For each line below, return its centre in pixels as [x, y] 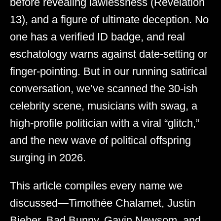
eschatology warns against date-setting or [109, 54]
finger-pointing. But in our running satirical [109, 72]
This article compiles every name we [96, 186]
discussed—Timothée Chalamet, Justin [103, 203]
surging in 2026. [48, 158]
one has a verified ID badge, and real [97, 37]
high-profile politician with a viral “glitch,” [105, 123]
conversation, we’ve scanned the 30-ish [104, 89]
